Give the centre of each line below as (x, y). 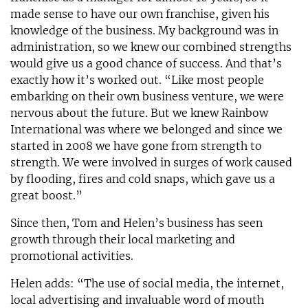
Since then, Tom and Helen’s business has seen (136, 222)
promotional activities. (72, 255)
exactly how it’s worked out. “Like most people (137, 79)
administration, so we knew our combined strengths (151, 46)
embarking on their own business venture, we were (147, 96)
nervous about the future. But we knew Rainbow (139, 112)
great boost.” (46, 195)
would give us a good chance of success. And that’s (146, 63)
